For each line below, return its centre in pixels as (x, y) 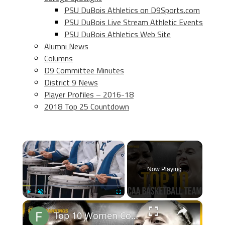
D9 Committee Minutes (84, 70)
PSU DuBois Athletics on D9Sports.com (132, 10)
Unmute (47, 202)
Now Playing (165, 169)
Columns (59, 58)
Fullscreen (127, 202)
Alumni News (66, 46)
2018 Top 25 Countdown (87, 106)
